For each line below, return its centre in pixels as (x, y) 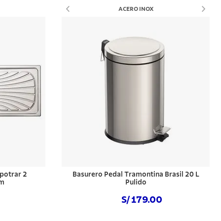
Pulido (136, 183)
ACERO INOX (136, 9)
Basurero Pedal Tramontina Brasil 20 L (136, 175)
